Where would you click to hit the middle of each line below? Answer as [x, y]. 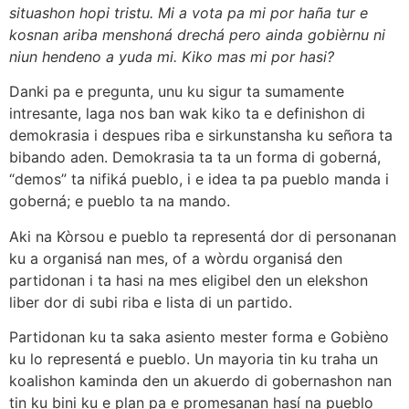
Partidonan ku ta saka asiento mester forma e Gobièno [199, 337]
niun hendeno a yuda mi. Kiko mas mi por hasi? [172, 56]
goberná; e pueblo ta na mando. [120, 201]
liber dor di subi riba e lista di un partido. [151, 302]
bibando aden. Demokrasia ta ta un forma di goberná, [195, 157]
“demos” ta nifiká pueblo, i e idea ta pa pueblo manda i [199, 179]
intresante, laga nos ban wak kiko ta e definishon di [187, 114]
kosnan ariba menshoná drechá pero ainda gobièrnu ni [197, 34]
